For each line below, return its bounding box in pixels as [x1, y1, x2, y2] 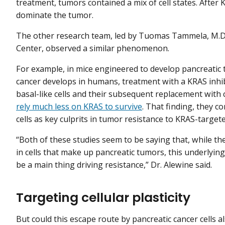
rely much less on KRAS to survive [16, 100, 142, 112]
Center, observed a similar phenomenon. [16, 42, 169, 54]
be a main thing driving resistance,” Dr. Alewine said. [16, 159, 212, 171]
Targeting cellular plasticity [16, 188, 190, 206]
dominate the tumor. [16, 9, 93, 21]
